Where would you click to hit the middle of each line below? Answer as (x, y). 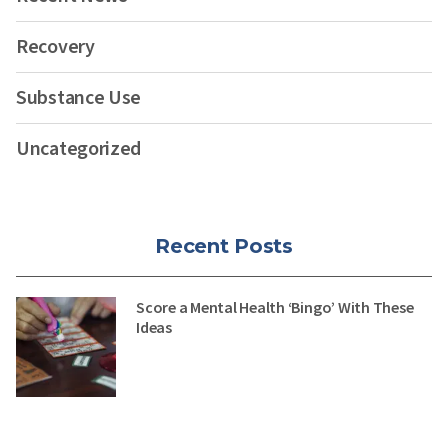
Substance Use (79, 97)
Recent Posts (224, 245)
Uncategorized (79, 148)
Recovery (55, 46)
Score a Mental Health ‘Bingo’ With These (275, 306)
